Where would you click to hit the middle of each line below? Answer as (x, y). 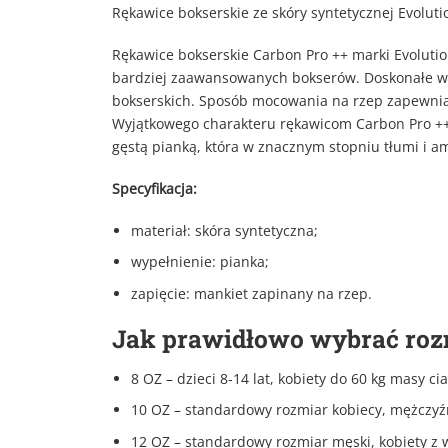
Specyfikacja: (154, 188)
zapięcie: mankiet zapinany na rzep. (251, 293)
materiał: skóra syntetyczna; (224, 230)
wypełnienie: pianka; (199, 262)
